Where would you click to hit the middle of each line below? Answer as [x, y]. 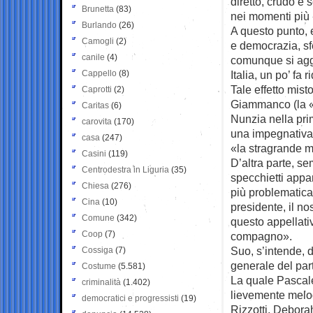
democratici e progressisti [130, 298]
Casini [94, 153]
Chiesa [95, 185]
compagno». [261, 236]
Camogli [98, 41]
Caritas [95, 105]
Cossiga [97, 250]
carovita [97, 121]
